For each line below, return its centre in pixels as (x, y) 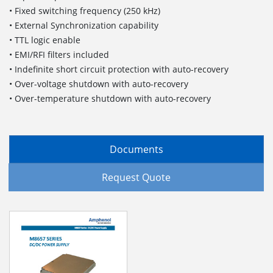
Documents (136, 149)
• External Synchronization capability (84, 25)
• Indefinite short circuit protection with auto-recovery (119, 69)
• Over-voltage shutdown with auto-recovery (99, 83)
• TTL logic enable (45, 40)
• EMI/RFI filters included (59, 54)
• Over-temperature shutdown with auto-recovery (110, 98)
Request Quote (136, 178)
